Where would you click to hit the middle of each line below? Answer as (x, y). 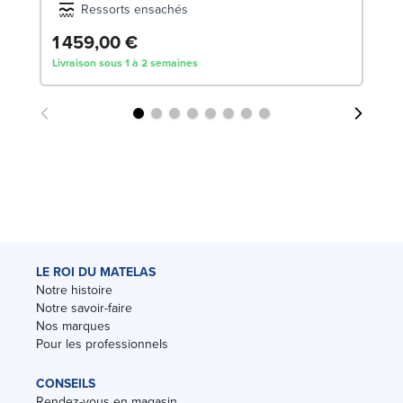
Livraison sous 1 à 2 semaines (125, 63)
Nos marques (73, 326)
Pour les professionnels (102, 344)
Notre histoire (74, 290)
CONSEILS (66, 383)
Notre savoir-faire (84, 308)
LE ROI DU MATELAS (96, 272)
